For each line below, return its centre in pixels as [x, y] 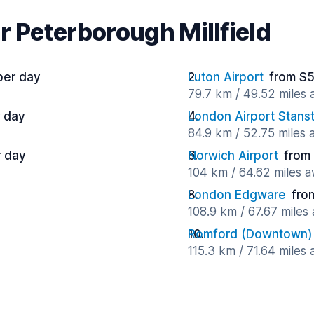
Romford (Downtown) [250, 234]
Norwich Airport [233, 156]
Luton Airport [226, 77]
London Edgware [237, 195]
